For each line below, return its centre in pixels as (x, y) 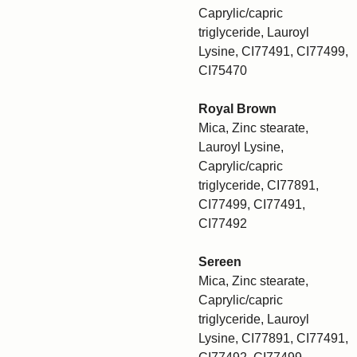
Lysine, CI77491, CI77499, (273, 51)
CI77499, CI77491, (252, 204)
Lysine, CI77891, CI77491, (273, 338)
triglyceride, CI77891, (259, 185)
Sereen (220, 262)
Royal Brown (237, 109)
